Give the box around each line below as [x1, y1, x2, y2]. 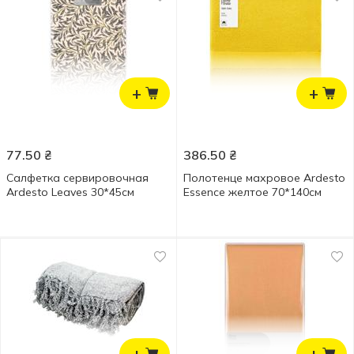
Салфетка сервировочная [6, 171, 149, 185]
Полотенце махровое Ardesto [183, 171, 345, 185]
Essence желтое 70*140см [183, 185, 322, 199]
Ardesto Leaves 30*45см [6, 185, 134, 199]
